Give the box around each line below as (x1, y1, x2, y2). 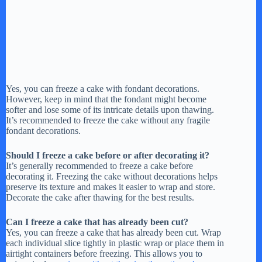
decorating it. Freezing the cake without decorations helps (6, 171, 218, 181)
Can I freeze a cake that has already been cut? (6, 216, 188, 227)
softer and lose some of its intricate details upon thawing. (6, 104, 214, 115)
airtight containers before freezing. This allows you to (6, 248, 202, 258)
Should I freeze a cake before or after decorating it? (6, 150, 209, 160)
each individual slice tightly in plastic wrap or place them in (6, 237, 224, 248)
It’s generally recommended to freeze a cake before (6, 160, 193, 171)
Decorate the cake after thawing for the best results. (6, 192, 194, 202)
